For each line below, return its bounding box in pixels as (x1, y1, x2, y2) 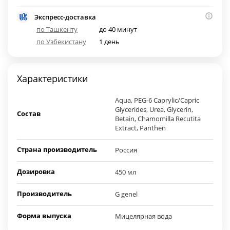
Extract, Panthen (115, 123, 166, 133)
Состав (17, 109, 41, 119)
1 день (99, 37, 120, 47)
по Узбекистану (36, 37, 86, 47)
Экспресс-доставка (34, 12, 96, 22)
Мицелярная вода (115, 212, 172, 221)
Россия (115, 145, 137, 155)
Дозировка (17, 167, 55, 177)
